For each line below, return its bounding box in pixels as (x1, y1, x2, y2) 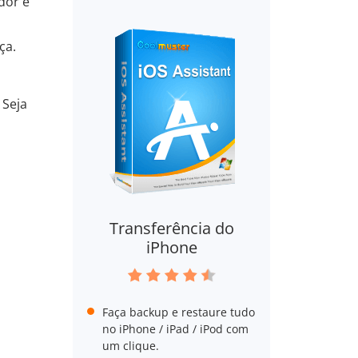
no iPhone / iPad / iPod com (101, 321, 249, 336)
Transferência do (109, 217, 234, 239)
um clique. (101, 338, 159, 353)
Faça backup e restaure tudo (101, 304, 255, 320)
